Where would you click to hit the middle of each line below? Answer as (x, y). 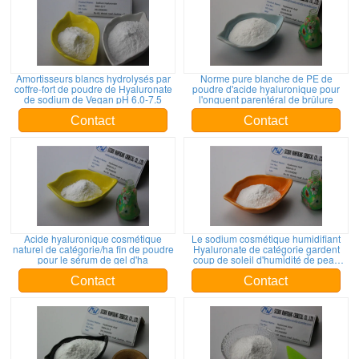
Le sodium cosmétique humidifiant (266, 238)
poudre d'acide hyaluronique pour (266, 89)
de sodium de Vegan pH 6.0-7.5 (93, 99)
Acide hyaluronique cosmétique (93, 238)
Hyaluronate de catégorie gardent (266, 249)
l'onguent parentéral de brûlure (266, 99)
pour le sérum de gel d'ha (93, 259)
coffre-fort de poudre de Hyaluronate (93, 89)
